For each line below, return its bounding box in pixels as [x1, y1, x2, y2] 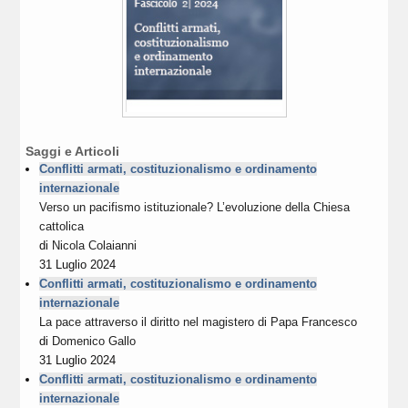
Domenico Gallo [52, 334, 137, 349]
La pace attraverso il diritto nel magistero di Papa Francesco [39, 315, 358, 330]
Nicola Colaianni [52, 239, 138, 253]
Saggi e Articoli [25, 144, 120, 159]
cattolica [39, 219, 85, 234]
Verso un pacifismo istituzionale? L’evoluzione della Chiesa [39, 200, 351, 215]
